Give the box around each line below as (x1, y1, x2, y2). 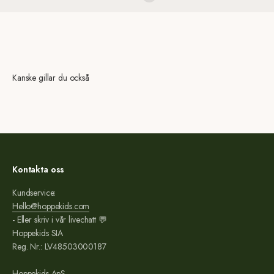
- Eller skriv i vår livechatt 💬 (12, 213, 107, 226)
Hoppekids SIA (12, 226, 64, 239)
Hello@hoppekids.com (12, 199, 90, 212)
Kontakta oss (12, 163, 65, 176)
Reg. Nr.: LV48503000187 (12, 240, 106, 253)
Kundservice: (12, 186, 56, 199)
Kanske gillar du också (12, 71, 89, 84)
